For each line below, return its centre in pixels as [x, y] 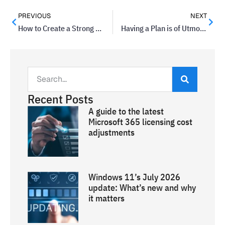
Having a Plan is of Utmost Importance [203, 28]
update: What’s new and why [142, 188]
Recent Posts [61, 99]
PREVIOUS [34, 16]
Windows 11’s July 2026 [135, 177]
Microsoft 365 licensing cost [141, 122]
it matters [107, 198]
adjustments [112, 132]
